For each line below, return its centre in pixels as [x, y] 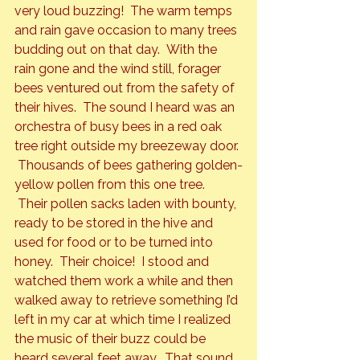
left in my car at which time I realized [124, 320]
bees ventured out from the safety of [126, 88]
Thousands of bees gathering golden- [129, 166]
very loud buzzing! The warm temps [125, 11]
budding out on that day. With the [117, 50]
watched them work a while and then [125, 281]
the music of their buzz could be [112, 339]
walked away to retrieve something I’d [128, 301]
